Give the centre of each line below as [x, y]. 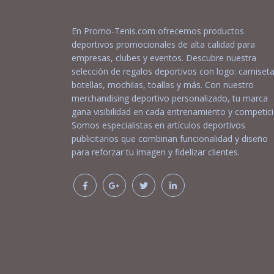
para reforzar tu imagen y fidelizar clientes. [156, 152]
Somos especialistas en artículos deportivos [158, 125]
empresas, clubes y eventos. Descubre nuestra [164, 58]
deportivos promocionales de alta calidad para [163, 44]
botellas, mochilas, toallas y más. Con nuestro [163, 85]
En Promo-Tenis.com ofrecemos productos [158, 31]
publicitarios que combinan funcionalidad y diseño [170, 139]
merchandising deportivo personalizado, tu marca [170, 98]
